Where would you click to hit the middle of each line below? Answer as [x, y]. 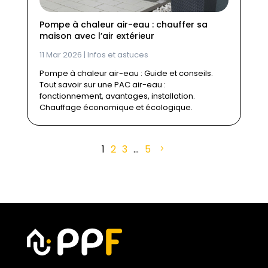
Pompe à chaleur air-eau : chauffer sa [123, 25]
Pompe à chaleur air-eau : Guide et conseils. [126, 74]
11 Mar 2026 [60, 55]
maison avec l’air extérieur [97, 36]
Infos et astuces [118, 55]
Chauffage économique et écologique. [116, 108]
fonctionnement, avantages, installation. [117, 96]
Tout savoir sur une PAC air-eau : [102, 85]
